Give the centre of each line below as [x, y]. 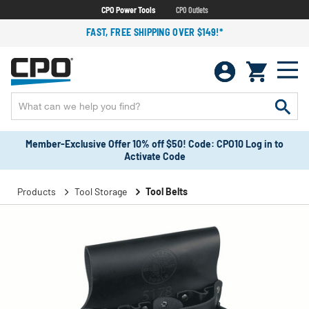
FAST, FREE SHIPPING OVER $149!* [154, 32]
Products [37, 191]
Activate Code [154, 156]
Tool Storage [101, 191]
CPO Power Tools [128, 9]
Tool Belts [167, 191]
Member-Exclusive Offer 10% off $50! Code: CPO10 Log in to [154, 144]
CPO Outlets [192, 9]
